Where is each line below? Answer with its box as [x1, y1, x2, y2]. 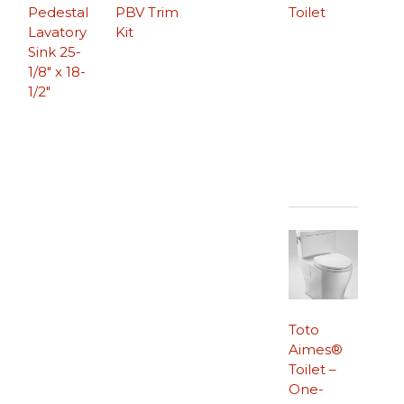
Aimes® [288, 340, 343, 358]
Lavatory [28, 23, 87, 41]
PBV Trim [115, 3, 179, 21]
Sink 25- [28, 42, 82, 60]
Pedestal [28, 3, 89, 21]
